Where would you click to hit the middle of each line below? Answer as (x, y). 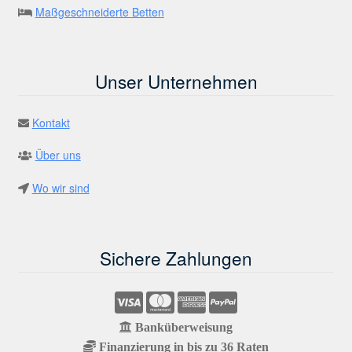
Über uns (58, 155)
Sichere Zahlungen (176, 257)
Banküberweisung (182, 327)
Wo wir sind (60, 188)
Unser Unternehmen (176, 81)
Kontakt (51, 122)
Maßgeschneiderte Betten (99, 11)
